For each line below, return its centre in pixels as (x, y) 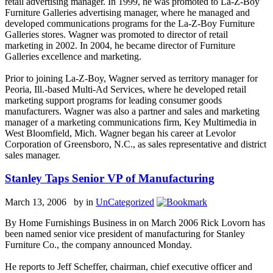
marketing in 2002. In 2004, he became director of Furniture (120, 45)
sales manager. (33, 155)
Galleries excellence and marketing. (73, 56)
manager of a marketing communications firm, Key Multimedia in (131, 122)
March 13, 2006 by (45, 202)
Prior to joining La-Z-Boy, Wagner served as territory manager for (131, 78)
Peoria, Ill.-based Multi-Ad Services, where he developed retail (126, 89)
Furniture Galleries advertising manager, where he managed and (127, 12)
